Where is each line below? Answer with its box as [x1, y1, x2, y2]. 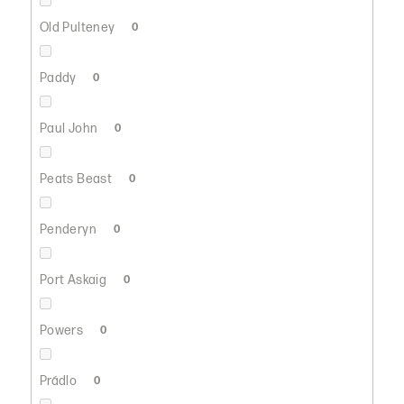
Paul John [39, 120, 101, 136]
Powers [39, 322, 87, 338]
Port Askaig [39, 271, 110, 288]
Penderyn [39, 221, 100, 237]
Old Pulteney [39, 19, 118, 35]
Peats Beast [39, 170, 115, 187]
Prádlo [39, 372, 80, 389]
